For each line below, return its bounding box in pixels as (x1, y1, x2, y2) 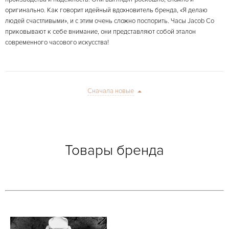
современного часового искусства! (5, 38, 109, 47)
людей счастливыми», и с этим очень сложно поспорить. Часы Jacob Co (5, 17, 214, 25)
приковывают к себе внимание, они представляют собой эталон (5, 28, 196, 36)
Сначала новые (87, 87, 134, 95)
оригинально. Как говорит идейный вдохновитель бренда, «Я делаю (5, 6, 208, 14)
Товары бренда (65, 142, 164, 159)
